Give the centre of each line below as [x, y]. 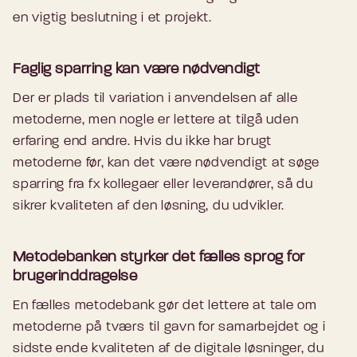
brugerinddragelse [75, 277]
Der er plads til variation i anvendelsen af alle [155, 99]
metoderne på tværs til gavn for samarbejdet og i [169, 328]
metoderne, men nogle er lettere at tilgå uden [156, 120]
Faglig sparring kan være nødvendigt [137, 70]
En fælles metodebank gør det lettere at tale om [165, 306]
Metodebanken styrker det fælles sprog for [159, 258]
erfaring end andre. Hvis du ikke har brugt [143, 142]
